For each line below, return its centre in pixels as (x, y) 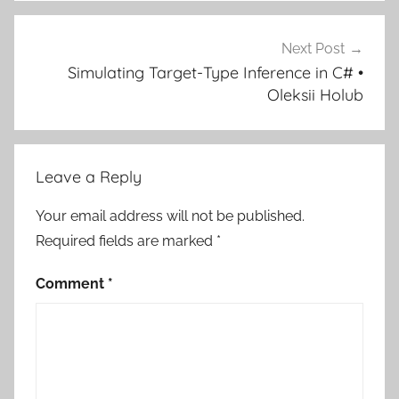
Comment (72, 284)
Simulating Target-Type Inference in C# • (216, 72)
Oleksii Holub (315, 94)
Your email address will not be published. (170, 216)
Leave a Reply (89, 177)
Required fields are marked (126, 241)
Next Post (313, 48)
